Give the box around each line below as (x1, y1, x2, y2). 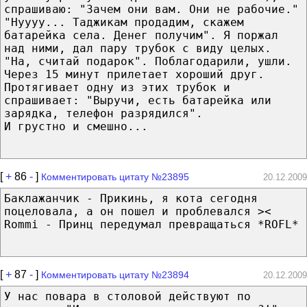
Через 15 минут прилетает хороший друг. (4, 67, 265, 81)
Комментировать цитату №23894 (41, 269, 189, 280)
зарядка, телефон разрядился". (4, 106, 203, 120)
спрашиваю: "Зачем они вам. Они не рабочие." (4, 2, 299, 16)
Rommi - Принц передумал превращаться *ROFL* (4, 217, 299, 231)
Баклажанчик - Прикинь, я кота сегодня (4, 191, 258, 205)
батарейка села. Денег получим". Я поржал (4, 28, 278, 42)
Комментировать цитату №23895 (41, 171, 189, 182)
